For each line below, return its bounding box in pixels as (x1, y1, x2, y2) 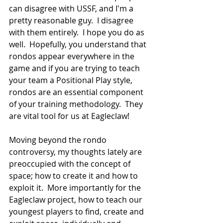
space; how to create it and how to (9, 170, 140, 181)
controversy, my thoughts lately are (9, 146, 144, 157)
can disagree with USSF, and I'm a (9, 2, 135, 14)
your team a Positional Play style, (9, 74, 134, 86)
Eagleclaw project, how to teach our (9, 194, 144, 205)
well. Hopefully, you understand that (9, 38, 148, 50)
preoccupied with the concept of (9, 158, 132, 169)
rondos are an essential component (9, 86, 145, 98)
